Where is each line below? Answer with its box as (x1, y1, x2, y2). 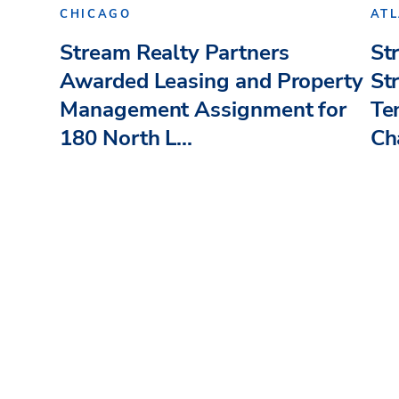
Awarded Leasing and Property (60, 66, 363, 95)
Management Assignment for (60, 94, 347, 124)
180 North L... (60, 123, 193, 152)
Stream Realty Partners (60, 37, 289, 67)
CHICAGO (60, 6, 132, 22)
